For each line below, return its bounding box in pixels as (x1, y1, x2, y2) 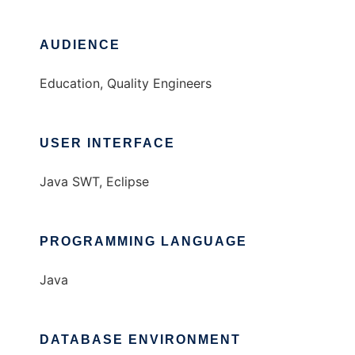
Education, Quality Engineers (40, 75, 212, 92)
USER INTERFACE (40, 136, 175, 151)
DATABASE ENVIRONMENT (40, 333, 241, 347)
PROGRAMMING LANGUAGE (40, 235, 247, 249)
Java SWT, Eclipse (40, 174, 149, 190)
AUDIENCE (40, 38, 120, 52)
